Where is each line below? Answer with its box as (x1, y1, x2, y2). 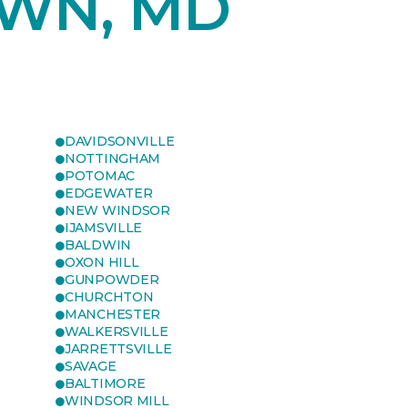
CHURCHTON (65, 289, 154, 305)
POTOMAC (65, 168, 136, 184)
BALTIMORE (65, 375, 146, 392)
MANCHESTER (65, 306, 161, 322)
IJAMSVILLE (65, 219, 143, 236)
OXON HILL (65, 254, 139, 270)
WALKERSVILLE (65, 323, 168, 340)
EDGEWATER (65, 185, 153, 201)
